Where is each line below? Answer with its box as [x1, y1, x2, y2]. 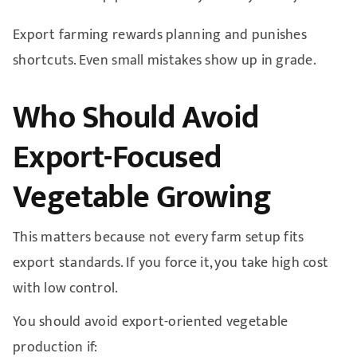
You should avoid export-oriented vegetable [12, 309, 288, 334]
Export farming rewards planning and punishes [12, 22, 307, 47]
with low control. [12, 276, 119, 300]
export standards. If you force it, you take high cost [12, 250, 329, 275]
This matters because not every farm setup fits [12, 225, 304, 249]
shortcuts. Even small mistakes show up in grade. [12, 48, 316, 73]
